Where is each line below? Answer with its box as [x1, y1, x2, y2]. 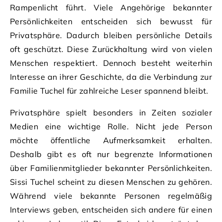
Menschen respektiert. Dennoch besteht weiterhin [10, 57, 212, 68]
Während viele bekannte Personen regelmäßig [10, 190, 212, 201]
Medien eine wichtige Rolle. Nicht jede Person [10, 121, 212, 131]
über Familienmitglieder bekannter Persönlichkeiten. [10, 163, 212, 173]
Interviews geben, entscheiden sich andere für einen [10, 204, 212, 215]
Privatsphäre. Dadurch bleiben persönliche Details [10, 30, 212, 40]
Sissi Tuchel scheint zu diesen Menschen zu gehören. [10, 176, 212, 187]
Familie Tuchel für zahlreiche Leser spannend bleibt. [10, 85, 209, 96]
